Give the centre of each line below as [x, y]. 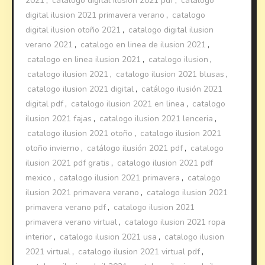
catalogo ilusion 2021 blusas [170, 74]
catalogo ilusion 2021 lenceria [156, 118]
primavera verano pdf [66, 207]
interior [39, 237]
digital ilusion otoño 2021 [73, 30]
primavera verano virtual [72, 222]
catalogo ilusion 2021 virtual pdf [139, 251]
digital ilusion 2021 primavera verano [95, 15]
